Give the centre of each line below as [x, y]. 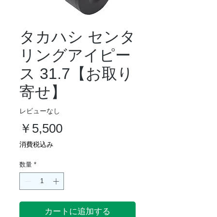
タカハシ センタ [77, 37]
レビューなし [40, 111]
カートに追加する [77, 211]
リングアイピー [75, 55]
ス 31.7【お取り [76, 74]
